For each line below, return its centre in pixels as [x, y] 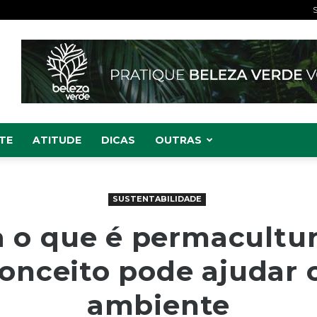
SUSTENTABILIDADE [157, 199]
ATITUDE [57, 140]
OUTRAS [178, 140]
